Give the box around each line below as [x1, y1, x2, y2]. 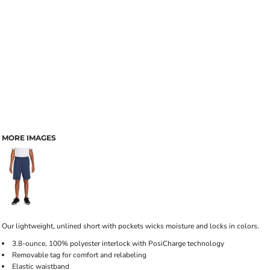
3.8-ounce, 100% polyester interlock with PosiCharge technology [12, 239, 224, 248]
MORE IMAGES [2, 133, 56, 142]
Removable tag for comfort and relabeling [12, 250, 146, 260]
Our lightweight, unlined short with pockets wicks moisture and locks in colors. [2, 221, 259, 231]
